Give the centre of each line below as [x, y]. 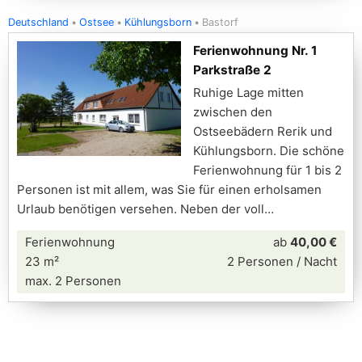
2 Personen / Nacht [282, 261]
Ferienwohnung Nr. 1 [255, 51]
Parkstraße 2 [232, 70]
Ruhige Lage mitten [248, 93]
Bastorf [220, 22]
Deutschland [38, 22]
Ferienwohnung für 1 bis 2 [267, 170]
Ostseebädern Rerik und [263, 131]
